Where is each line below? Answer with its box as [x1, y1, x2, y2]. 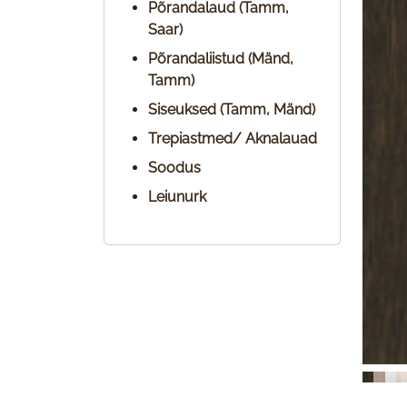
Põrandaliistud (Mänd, [148, 50, 293, 67]
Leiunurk [148, 188, 206, 205]
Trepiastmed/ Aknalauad [148, 130, 317, 147]
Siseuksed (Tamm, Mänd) [148, 101, 315, 118]
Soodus [148, 159, 201, 176]
